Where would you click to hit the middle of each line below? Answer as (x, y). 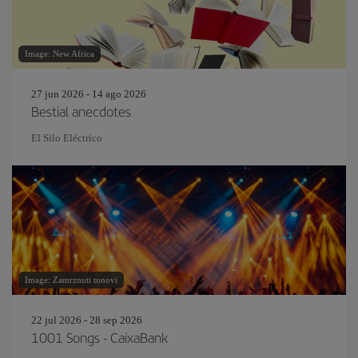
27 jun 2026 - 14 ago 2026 (89, 94)
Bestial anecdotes (81, 111)
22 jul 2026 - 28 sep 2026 (87, 320)
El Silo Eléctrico (67, 138)
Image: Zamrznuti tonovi (71, 280)
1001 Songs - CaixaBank (99, 337)
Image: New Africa (60, 54)
